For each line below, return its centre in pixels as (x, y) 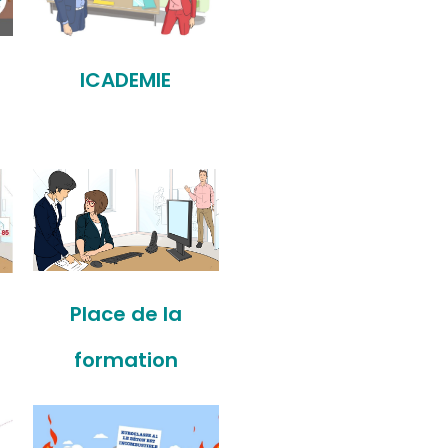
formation (125, 360)
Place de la (125, 314)
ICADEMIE (126, 80)
